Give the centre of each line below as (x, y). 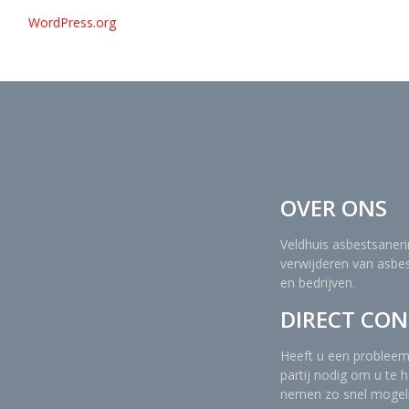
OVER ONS (334, 208)
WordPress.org (72, 22)
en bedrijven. (318, 283)
